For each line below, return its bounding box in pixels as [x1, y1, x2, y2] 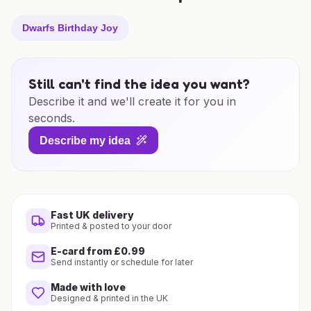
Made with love [51, 281, 126, 293]
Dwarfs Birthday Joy [22, 22, 118, 33]
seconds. [28, 111, 75, 125]
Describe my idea [40, 134, 131, 146]
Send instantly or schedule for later [51, 257, 193, 267]
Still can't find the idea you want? [28, 76, 250, 92]
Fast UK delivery [51, 209, 134, 221]
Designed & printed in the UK [51, 293, 168, 303]
